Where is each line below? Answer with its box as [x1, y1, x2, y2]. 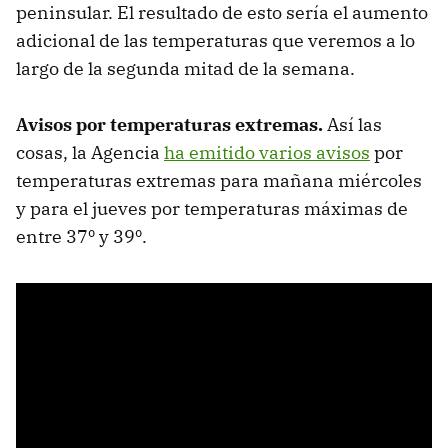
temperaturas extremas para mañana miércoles [16, 168, 422, 192]
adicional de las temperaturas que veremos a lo [16, 28, 415, 52]
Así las [327, 112, 382, 136]
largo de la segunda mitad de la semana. [16, 56, 355, 80]
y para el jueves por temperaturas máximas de [16, 196, 408, 220]
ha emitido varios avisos [164, 140, 370, 164]
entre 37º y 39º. [16, 224, 147, 248]
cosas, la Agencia [16, 140, 164, 164]
